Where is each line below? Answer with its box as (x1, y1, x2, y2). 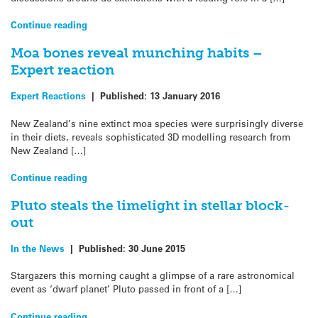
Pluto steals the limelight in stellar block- (11, 197, 290, 214)
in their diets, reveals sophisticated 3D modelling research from (11, 130, 290, 143)
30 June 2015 (128, 242, 185, 255)
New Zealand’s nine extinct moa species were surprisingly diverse (11, 116, 303, 129)
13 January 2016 (150, 89, 220, 102)
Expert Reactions (11, 89, 86, 102)
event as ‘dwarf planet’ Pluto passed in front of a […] (11, 283, 241, 295)
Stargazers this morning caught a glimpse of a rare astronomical (11, 269, 295, 282)
